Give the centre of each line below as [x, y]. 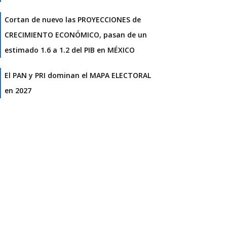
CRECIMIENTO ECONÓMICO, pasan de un [76, 35]
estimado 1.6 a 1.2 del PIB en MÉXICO [70, 50]
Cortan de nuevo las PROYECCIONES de [73, 20]
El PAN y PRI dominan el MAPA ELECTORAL [78, 75]
